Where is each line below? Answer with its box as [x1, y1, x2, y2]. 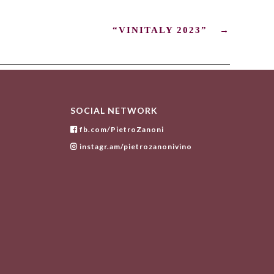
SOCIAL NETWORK [70, 105, 158, 116]
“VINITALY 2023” [112, 25, 207, 35]
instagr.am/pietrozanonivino [77, 142, 192, 152]
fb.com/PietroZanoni [77, 125, 164, 135]
